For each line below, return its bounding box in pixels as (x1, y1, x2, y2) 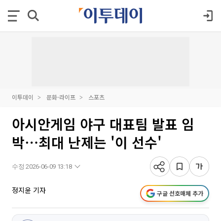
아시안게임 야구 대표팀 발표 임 (12, 114, 194, 134)
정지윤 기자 (12, 185, 46, 195)
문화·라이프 (46, 93, 75, 101)
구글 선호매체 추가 (157, 189, 203, 197)
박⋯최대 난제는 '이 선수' (12, 132, 162, 152)
